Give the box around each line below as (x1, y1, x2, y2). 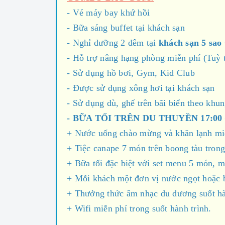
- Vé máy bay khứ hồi (67, 8, 150, 18)
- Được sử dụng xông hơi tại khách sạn (67, 83, 215, 93)
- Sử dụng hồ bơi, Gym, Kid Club (67, 68, 195, 78)
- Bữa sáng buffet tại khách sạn (67, 23, 187, 33)
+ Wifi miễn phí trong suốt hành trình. (67, 203, 211, 214)
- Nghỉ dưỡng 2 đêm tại (67, 38, 159, 48)
